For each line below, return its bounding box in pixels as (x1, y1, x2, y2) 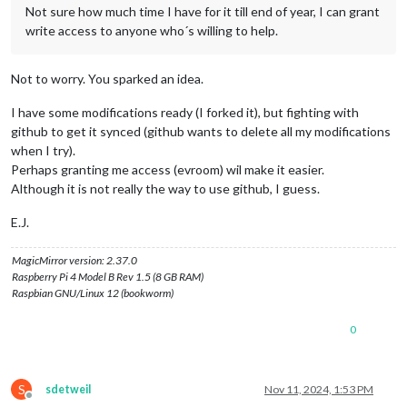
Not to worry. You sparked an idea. (11, 70, 203, 86)
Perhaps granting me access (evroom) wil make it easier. (11, 161, 324, 177)
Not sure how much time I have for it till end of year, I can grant (25, 3, 380, 19)
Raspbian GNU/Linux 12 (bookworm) (12, 285, 174, 300)
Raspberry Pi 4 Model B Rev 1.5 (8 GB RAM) (12, 269, 203, 283)
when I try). (11, 142, 75, 158)
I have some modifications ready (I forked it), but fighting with (11, 104, 359, 120)
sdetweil (45, 382, 91, 396)
